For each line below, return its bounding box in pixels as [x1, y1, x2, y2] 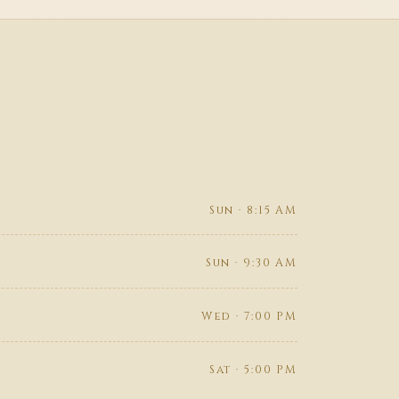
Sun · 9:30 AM [205, 256, 297, 272]
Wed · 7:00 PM [200, 309, 297, 325]
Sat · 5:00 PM [208, 362, 297, 378]
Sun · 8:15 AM [208, 202, 297, 218]
